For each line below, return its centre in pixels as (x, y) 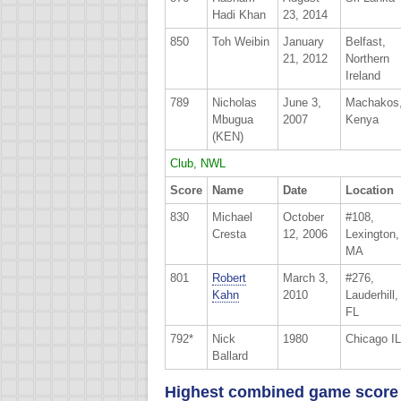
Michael (232, 217)
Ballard (230, 355)
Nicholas (235, 102)
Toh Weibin (241, 41)
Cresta (229, 234)
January (303, 41)
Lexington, (372, 234)
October (303, 217)
